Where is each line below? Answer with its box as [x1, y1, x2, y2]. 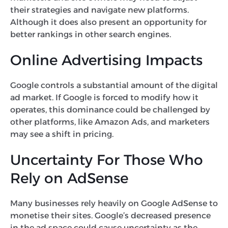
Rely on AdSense [10, 169, 132, 187]
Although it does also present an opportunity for [10, 17, 207, 27]
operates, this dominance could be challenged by [10, 104, 210, 115]
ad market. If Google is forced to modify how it [10, 92, 198, 102]
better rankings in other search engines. [10, 29, 173, 39]
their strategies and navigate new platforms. [10, 5, 189, 15]
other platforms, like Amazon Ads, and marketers [10, 117, 210, 127]
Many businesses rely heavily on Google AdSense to [10, 198, 218, 208]
